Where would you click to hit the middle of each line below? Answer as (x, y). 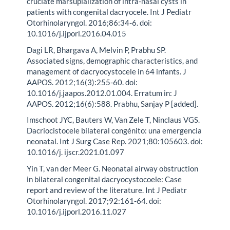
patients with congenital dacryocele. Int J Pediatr (109, 12)
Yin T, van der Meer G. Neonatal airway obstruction (113, 168)
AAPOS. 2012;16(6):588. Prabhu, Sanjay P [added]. (113, 103)
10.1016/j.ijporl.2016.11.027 (77, 211)
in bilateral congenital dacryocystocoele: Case (104, 179)
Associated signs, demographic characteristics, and (112, 60)
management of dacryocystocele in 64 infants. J (107, 71)
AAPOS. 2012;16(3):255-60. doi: (82, 82)
